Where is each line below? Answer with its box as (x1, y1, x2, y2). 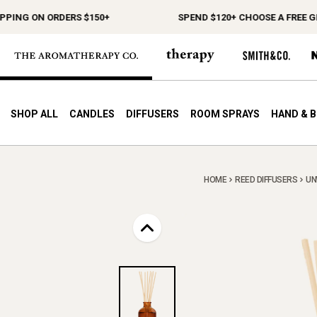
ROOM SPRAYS (190, 108, 260, 120)
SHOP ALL (10, 108, 58, 120)
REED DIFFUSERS (235, 175, 297, 185)
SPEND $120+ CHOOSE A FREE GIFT (154, 11, 306, 23)
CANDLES (69, 108, 115, 120)
